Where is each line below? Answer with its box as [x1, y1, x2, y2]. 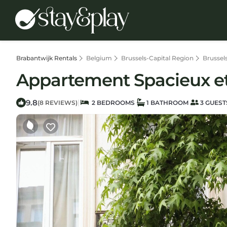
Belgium [86, 54, 112, 62]
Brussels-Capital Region [121, 54, 194, 62]
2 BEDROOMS [89, 98, 135, 106]
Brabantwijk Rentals [16, 54, 79, 62]
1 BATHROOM [145, 98, 188, 106]
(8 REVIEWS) [37, 98, 78, 106]
